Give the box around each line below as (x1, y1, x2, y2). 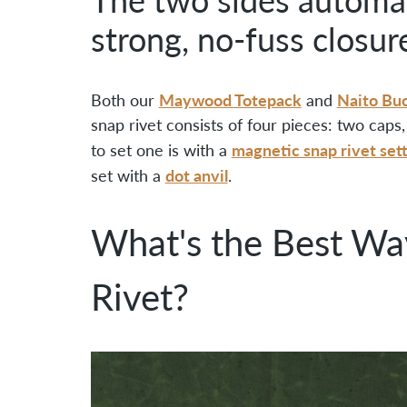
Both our (90, 89, 159, 110)
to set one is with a (90, 139, 232, 160)
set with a (90, 164, 165, 185)
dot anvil (164, 163, 228, 186)
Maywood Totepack (158, 87, 302, 111)
